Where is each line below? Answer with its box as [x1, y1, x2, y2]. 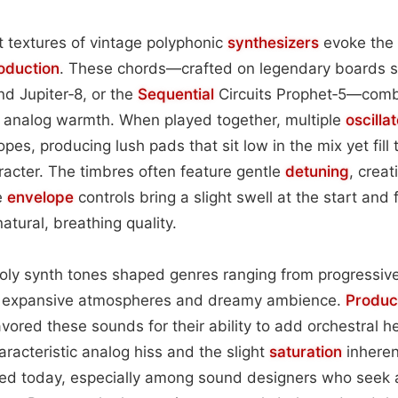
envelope [7, 187, 74, 206]
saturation [269, 342, 342, 361]
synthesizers [227, 33, 319, 52]
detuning [285, 162, 349, 180]
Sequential [138, 84, 214, 103]
